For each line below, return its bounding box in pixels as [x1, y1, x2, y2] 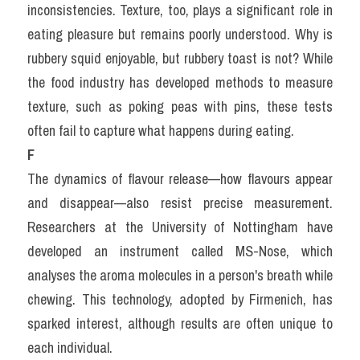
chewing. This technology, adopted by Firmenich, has [27, 289, 333, 309]
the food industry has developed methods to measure [27, 72, 333, 92]
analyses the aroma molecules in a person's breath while [27, 265, 333, 285]
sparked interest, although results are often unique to [27, 313, 333, 333]
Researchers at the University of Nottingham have [27, 217, 333, 237]
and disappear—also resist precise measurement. [27, 193, 333, 213]
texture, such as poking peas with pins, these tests [27, 96, 333, 117]
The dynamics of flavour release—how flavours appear [27, 169, 333, 189]
